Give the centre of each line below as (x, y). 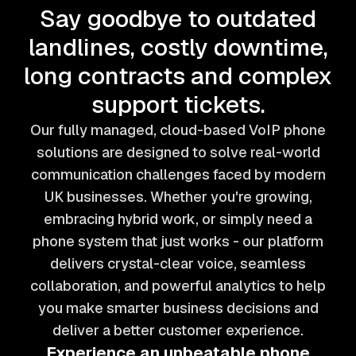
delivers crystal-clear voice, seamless (178, 264)
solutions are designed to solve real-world (178, 153)
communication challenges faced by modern (178, 175)
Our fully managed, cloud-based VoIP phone (178, 130)
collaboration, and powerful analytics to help (178, 286)
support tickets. (178, 105)
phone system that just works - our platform (178, 242)
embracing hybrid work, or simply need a (178, 219)
